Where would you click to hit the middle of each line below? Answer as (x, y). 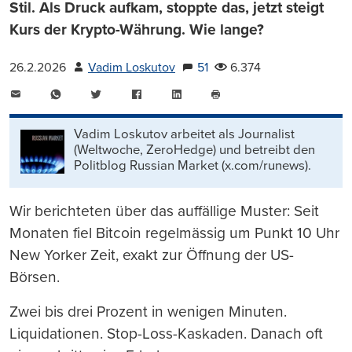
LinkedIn (205, 93)
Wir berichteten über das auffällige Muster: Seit (164, 211)
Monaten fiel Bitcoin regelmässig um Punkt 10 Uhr (174, 233)
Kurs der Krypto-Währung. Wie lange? (137, 29)
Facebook (169, 93)
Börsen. (35, 277)
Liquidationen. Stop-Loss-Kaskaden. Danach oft (166, 333)
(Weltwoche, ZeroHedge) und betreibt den (195, 150)
